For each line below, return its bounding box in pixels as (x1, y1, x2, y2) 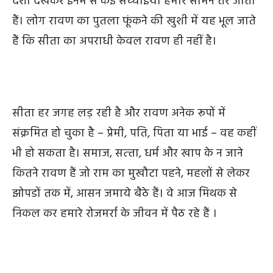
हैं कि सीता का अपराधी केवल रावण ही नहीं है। (12, 32, 219, 51)
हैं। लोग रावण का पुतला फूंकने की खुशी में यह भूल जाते (12, 12, 256, 31)
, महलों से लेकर (181, 165, 250, 183)
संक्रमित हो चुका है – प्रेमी (12, 124, 124, 143)
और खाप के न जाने (162, 144, 243, 163)
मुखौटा (128, 165, 158, 183)
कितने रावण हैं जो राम (12, 165, 112, 183)
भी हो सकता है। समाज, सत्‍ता (12, 144, 139, 163)
